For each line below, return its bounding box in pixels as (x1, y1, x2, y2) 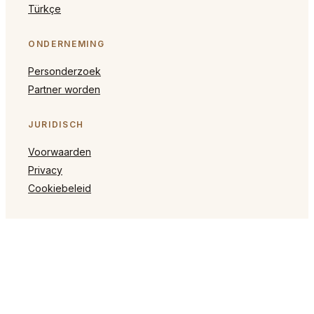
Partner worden (28, 83, 100, 95)
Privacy (28, 163, 62, 176)
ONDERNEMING (28, 38, 105, 49)
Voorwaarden (28, 145, 91, 158)
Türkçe (28, 2, 61, 15)
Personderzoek (28, 64, 101, 77)
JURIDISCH (28, 118, 85, 130)
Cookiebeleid (28, 182, 91, 194)
